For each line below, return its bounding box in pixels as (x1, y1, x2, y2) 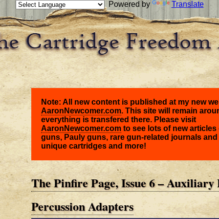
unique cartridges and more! (41, 142, 146, 151)
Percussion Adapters (31, 197, 133, 215)
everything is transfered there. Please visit (41, 115, 196, 124)
